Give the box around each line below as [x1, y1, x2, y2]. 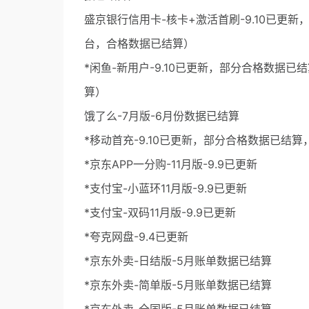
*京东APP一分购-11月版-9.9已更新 [84, 157, 257, 172]
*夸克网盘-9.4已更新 [84, 230, 188, 244]
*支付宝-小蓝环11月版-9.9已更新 [84, 181, 247, 196]
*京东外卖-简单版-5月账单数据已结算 [84, 278, 272, 292]
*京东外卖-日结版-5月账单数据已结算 [84, 254, 272, 268]
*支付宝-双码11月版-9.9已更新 [84, 206, 236, 220]
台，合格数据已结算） [84, 37, 195, 51]
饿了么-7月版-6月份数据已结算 [84, 109, 239, 123]
